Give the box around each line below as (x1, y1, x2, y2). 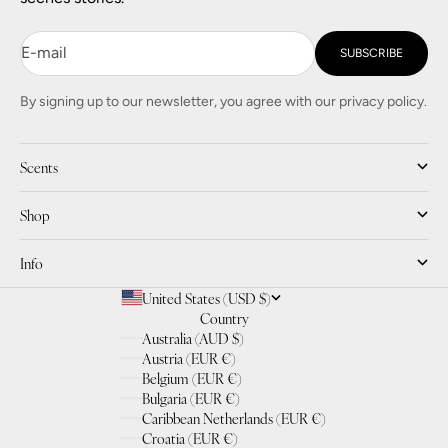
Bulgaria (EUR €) (142, 387, 240, 408)
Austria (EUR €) (142, 347, 236, 368)
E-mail (21, 43, 67, 63)
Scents (20, 156, 58, 177)
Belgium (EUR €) (142, 367, 242, 388)
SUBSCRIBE (340, 46, 403, 61)
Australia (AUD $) (142, 327, 244, 348)
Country (199, 307, 249, 328)
